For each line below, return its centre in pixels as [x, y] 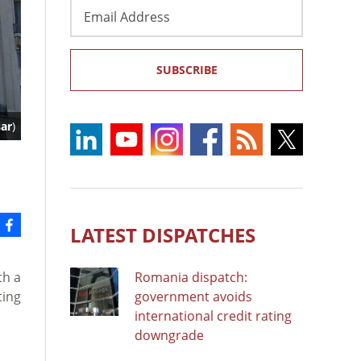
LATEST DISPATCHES [163, 234]
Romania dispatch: [191, 277]
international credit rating [213, 315]
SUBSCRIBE [187, 69]
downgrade [169, 335]
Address [95, 25]
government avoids [193, 296]
